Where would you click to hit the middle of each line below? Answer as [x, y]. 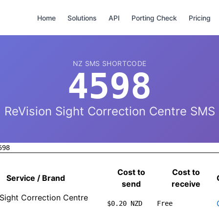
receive [186, 184]
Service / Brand [35, 178]
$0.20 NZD [125, 203]
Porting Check [154, 18]
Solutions [82, 18]
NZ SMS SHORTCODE [109, 63]
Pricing [200, 18]
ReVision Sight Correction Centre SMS [109, 111]
